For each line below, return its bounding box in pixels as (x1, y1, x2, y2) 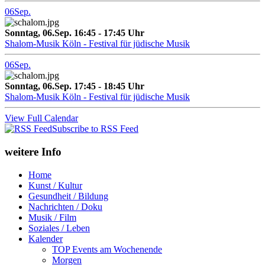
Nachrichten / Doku (28, 201, 102, 212)
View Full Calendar (5, 113, 78, 124)
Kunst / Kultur (28, 180, 82, 190)
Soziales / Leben (28, 222, 90, 233)
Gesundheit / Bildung (28, 190, 108, 201)
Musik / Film (28, 212, 76, 222)
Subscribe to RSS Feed (52, 124, 138, 134)
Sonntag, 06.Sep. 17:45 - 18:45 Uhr (5, 81, 144, 92)
